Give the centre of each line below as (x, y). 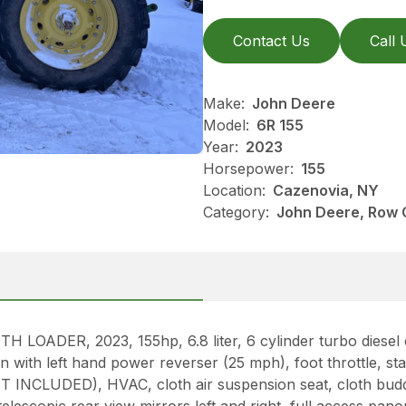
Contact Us (271, 41)
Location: (234, 190)
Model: (226, 125)
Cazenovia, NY (326, 190)
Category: (236, 212)
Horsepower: (248, 169)
